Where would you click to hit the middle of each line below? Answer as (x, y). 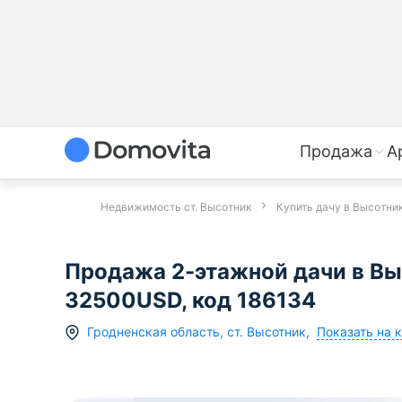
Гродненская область (153, 332)
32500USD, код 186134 (190, 301)
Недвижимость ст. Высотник (176, 207)
